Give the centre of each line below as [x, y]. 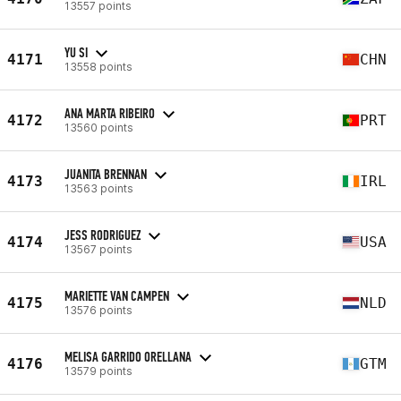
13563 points [99, 188]
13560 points [99, 127]
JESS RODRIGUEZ [102, 235]
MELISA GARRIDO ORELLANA [128, 356]
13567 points [98, 249]
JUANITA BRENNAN [106, 174]
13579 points [98, 371]
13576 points [98, 310]
